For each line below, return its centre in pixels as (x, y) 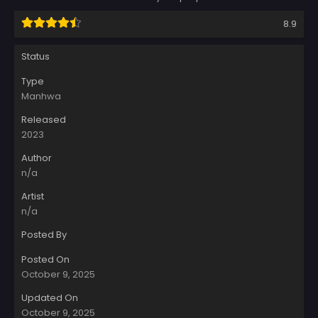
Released (44, 120)
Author (37, 158)
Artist (33, 197)
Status (35, 57)
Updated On (50, 298)
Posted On (45, 260)
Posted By (44, 235)
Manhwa (41, 97)
